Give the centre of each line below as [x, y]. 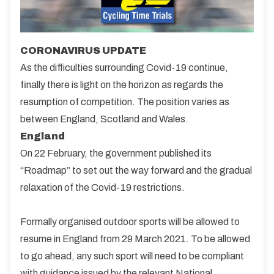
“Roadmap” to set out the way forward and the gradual [136, 170]
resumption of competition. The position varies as [125, 102]
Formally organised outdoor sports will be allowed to [130, 221]
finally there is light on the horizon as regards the [122, 84]
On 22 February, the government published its [116, 153]
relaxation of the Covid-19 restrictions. [102, 187]
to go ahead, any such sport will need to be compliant [132, 256]
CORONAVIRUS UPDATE [83, 50]
